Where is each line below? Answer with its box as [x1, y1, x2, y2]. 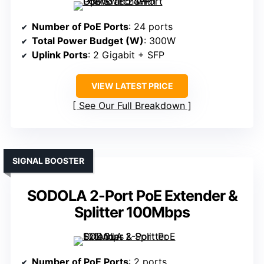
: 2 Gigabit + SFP [88, 49, 164, 61]
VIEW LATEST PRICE [91, 81, 173, 91]
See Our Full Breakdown [79, 100, 185, 112]
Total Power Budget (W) [32, 35, 144, 47]
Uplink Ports [32, 49, 88, 61]
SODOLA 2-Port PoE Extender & [27, 187, 237, 205]
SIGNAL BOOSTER [12, 156, 84, 166]
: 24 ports [128, 21, 173, 33]
